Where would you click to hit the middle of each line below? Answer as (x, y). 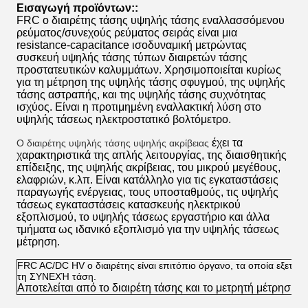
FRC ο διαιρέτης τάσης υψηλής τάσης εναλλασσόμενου (151, 20)
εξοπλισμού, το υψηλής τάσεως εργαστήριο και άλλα (143, 217)
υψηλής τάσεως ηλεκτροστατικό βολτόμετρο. (124, 119)
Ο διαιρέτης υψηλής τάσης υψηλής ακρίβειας (114, 143)
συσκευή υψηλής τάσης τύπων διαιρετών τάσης (132, 57)
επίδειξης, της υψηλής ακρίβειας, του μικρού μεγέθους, (148, 167)
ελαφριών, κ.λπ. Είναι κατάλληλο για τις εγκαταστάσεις (147, 180)
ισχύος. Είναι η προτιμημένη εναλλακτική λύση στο (139, 107)
